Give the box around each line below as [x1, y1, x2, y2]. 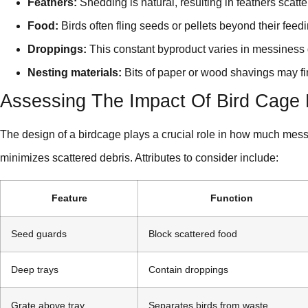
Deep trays [11, 263, 58, 275]
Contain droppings [148, 263, 228, 275]
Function [210, 192, 253, 203]
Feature [51, 192, 87, 203]
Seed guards [11, 228, 67, 239]
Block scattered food [148, 228, 237, 239]
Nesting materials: [27, 67, 122, 79]
